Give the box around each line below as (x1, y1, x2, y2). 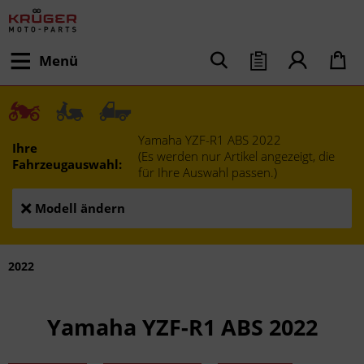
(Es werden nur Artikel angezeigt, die (138, 148, 335, 164)
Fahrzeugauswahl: (12, 156, 122, 172)
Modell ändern (35, 200, 125, 216)
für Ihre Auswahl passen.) (138, 164, 277, 180)
